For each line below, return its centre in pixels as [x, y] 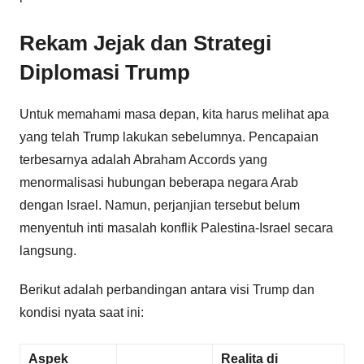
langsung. [48, 250]
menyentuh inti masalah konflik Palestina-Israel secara [176, 227]
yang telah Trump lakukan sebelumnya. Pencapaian [169, 136]
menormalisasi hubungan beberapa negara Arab [159, 182]
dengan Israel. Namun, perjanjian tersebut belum [160, 205]
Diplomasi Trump [105, 73]
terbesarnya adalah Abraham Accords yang [143, 159]
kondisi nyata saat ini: [82, 312]
